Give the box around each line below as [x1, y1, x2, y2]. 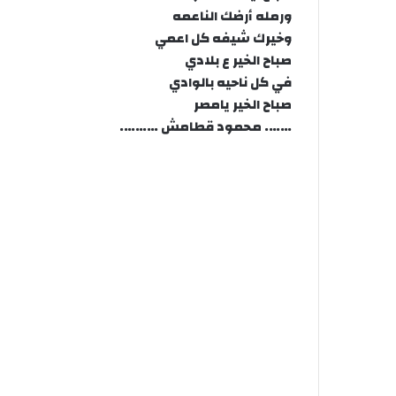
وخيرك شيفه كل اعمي [155, 26, 292, 50]
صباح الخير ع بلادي [185, 48, 292, 72]
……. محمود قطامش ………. [119, 114, 292, 139]
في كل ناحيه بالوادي [169, 70, 292, 95]
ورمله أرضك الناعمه [172, 4, 292, 28]
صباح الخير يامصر [194, 92, 292, 117]
